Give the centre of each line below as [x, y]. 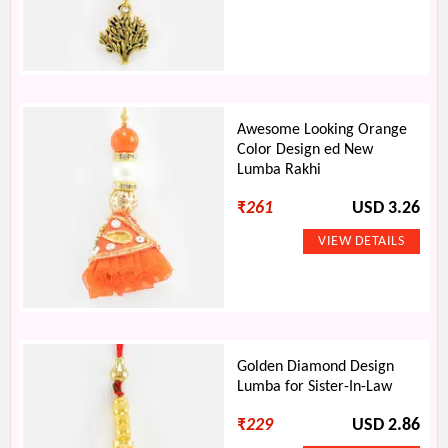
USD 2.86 [385, 425]
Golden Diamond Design [316, 367]
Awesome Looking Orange [322, 130]
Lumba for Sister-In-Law [315, 387]
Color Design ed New [305, 150]
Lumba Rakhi [279, 170]
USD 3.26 [385, 208]
